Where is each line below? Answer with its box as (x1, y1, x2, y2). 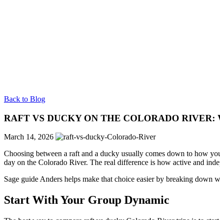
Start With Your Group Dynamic (4, 193, 169, 207)
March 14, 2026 (4, 133, 54, 141)
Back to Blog (4, 95, 45, 103)
